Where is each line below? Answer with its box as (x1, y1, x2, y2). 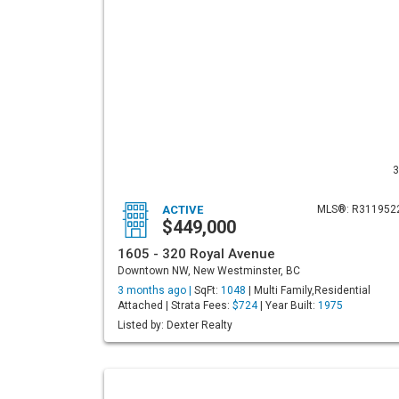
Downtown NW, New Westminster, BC (118, 265, 300, 277)
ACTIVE (162, 203, 203, 216)
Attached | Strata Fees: (118, 299, 232, 312)
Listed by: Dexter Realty (118, 319, 232, 331)
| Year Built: (257, 299, 318, 312)
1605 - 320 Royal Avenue (118, 246, 275, 262)
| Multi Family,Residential (246, 284, 370, 297)
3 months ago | (118, 284, 194, 297)
